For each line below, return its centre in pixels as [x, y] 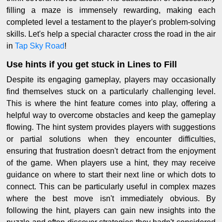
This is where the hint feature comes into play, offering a [111, 103]
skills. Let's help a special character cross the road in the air [111, 34]
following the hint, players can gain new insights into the [111, 210]
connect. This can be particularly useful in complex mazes [111, 186]
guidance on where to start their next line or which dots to [111, 174]
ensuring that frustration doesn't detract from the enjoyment [111, 151]
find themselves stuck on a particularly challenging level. [111, 91]
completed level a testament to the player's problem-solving [111, 22]
